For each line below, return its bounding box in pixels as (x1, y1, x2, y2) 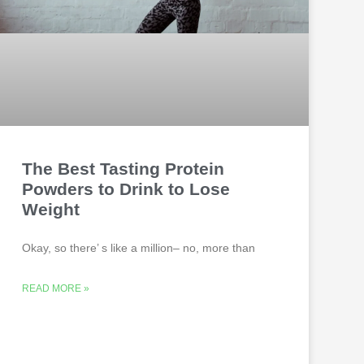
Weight (22, 200, 80, 219)
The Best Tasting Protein (22, 159, 225, 179)
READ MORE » (22, 283, 90, 295)
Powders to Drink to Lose (22, 180, 231, 199)
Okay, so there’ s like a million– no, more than (22, 241, 256, 255)
